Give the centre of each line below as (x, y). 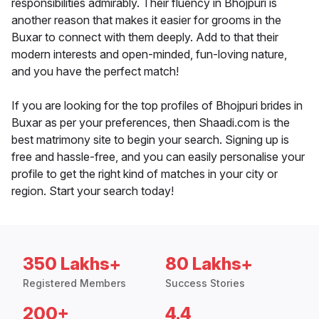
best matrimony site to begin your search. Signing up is (150, 140)
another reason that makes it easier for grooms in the (146, 20)
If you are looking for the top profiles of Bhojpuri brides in (157, 106)
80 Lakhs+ (209, 264)
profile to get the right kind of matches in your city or (145, 174)
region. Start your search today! (93, 191)
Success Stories (205, 283)
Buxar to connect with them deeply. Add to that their (145, 37)
